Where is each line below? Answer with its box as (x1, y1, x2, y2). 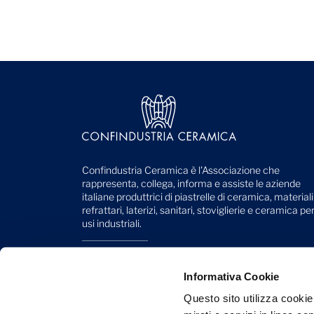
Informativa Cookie (184, 270, 280, 282)
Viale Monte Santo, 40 (82, 252, 182, 265)
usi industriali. (82, 217, 142, 229)
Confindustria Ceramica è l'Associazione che (82, 163, 280, 176)
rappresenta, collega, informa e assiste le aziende (82, 177, 301, 189)
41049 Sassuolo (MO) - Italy (82, 266, 206, 278)
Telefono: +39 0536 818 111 (82, 279, 207, 292)
